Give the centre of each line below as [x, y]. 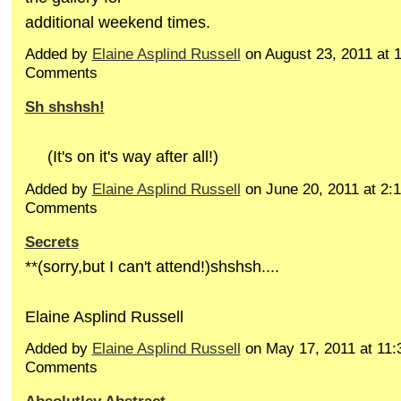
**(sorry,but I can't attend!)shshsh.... [152, 266]
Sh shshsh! [64, 107]
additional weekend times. [117, 21]
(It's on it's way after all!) [121, 157]
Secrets [51, 241]
